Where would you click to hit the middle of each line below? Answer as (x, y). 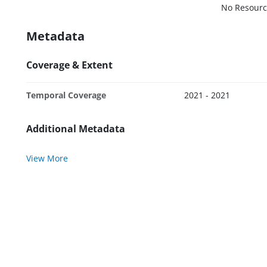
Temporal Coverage (66, 95)
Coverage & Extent (69, 65)
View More (47, 158)
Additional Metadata (76, 128)
